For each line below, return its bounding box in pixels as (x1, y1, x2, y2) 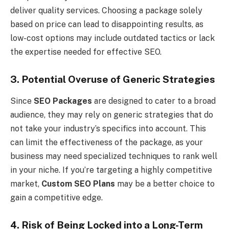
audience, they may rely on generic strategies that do (10, 109, 213, 120)
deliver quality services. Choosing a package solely (10, 6, 202, 16)
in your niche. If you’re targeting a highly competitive (10, 165, 212, 175)
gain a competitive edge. (10, 192, 103, 202)
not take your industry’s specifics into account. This (10, 123, 206, 133)
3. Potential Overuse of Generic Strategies (10, 74, 215, 85)
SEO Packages (34, 96, 92, 106)
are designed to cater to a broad (92, 96, 216, 106)
